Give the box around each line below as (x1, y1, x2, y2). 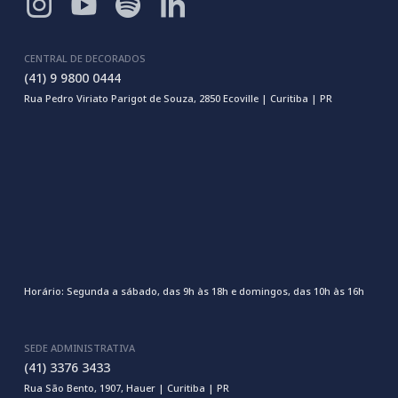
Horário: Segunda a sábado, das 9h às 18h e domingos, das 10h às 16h (23, 284, 364, 298)
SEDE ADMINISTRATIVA (23, 341, 135, 354)
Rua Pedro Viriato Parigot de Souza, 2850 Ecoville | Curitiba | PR (23, 92, 332, 105)
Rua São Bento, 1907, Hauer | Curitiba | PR (23, 381, 229, 394)
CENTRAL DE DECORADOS (23, 52, 146, 65)
